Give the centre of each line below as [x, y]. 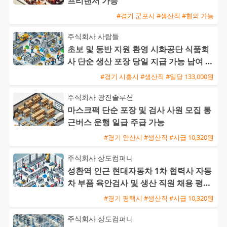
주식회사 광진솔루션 [100, 97]
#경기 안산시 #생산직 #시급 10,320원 [159, 137]
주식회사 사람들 [93, 36]
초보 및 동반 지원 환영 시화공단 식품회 [138, 49]
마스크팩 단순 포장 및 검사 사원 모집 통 [139, 110]
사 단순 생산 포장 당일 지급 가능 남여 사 [140, 62]
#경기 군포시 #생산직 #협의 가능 [165, 15]
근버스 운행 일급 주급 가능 [116, 122]
